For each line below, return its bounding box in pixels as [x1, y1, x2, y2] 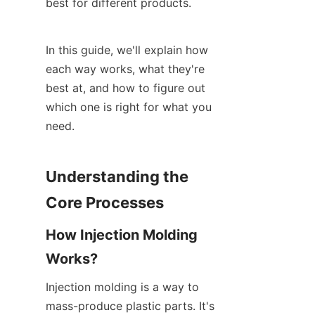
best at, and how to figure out [46, 80, 205, 95]
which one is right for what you [46, 99, 212, 114]
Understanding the [46, 167, 188, 186]
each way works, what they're [46, 61, 205, 76]
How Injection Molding [46, 226, 198, 243]
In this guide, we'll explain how [46, 42, 208, 57]
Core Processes [46, 193, 164, 212]
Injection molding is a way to [46, 279, 199, 294]
